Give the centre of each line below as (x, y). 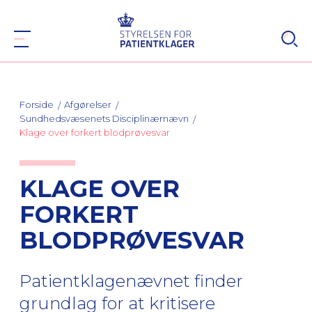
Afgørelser (88, 104)
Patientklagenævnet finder (131, 281)
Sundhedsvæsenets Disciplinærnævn (104, 118)
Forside (37, 104)
